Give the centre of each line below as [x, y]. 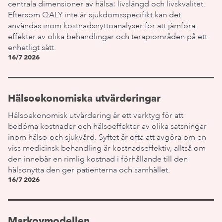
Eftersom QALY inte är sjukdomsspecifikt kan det [94, 15]
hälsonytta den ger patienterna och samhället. [89, 170]
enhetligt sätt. [32, 48]
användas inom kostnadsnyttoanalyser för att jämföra [102, 26]
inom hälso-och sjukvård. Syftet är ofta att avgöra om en [107, 137]
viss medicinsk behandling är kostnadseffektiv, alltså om [107, 148]
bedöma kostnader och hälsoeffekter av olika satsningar [107, 126]
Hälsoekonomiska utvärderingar [84, 98]
